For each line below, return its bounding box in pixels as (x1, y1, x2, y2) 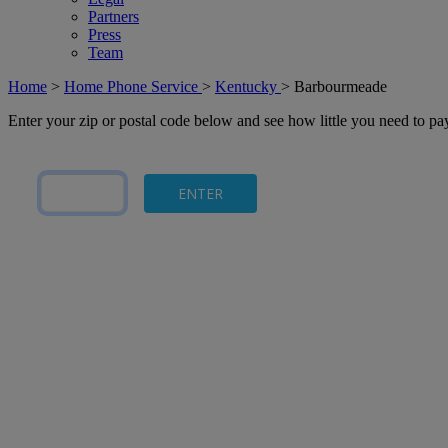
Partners (88, 8, 139, 25)
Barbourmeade (294, 78, 387, 95)
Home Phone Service (64, 78, 202, 95)
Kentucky (215, 78, 281, 95)
